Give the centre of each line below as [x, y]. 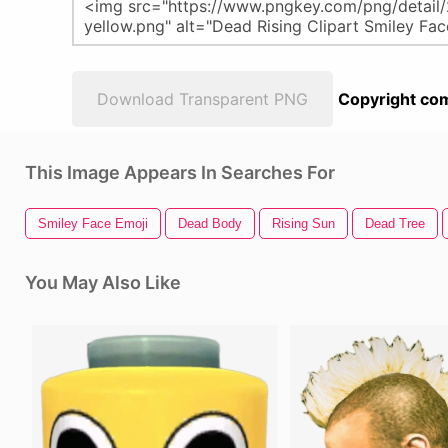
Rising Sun [303, 223]
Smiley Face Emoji [93, 223]
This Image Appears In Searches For [180, 172]
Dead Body [210, 223]
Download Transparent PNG [202, 99]
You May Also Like [103, 282]
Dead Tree [395, 223]
